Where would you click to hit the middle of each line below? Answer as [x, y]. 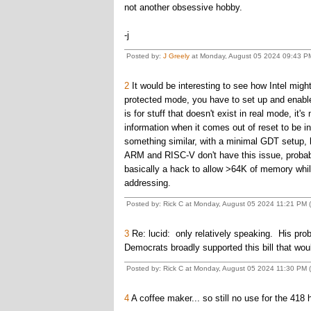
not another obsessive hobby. [183, 7]
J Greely [176, 56]
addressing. [147, 183]
